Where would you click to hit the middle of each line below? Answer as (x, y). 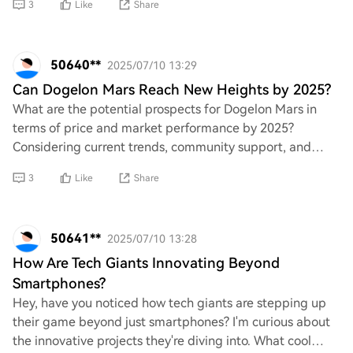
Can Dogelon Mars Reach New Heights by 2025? (172, 89)
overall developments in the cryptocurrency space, (156, 166)
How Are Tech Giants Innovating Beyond (146, 263)
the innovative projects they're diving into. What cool (162, 341)
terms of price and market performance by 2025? (153, 128)
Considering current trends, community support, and (162, 147)
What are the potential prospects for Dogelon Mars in (165, 109)
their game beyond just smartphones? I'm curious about (171, 322)
